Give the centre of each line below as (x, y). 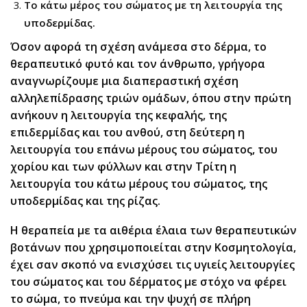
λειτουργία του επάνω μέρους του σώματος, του (144, 149)
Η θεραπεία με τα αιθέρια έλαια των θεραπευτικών (153, 231)
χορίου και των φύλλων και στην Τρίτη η (123, 166)
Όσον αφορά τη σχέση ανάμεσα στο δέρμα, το (138, 46)
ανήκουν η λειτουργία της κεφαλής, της (119, 115)
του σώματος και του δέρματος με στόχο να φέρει (148, 282)
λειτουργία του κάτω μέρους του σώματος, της (139, 183)
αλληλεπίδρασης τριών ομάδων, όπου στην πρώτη (151, 98)
